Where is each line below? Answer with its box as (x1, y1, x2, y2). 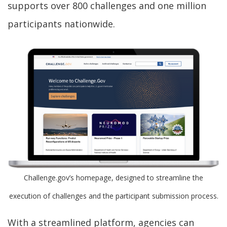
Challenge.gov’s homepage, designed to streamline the (24, 173, 203, 183)
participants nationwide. (8, 18, 115, 30)
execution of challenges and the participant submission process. (9, 191, 218, 201)
